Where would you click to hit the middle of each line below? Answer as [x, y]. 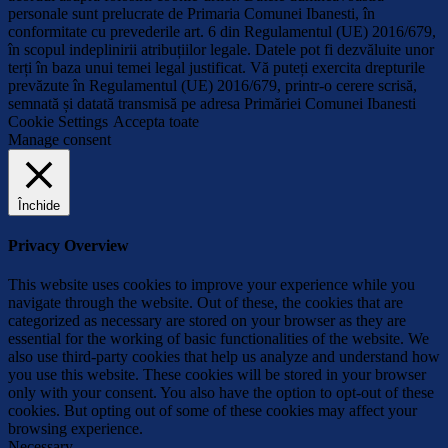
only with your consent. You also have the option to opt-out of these [221, 393]
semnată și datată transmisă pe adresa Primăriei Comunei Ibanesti [212, 103]
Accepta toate [156, 121]
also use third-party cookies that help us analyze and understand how [224, 357]
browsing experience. [75, 429]
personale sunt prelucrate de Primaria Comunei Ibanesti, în [191, 13]
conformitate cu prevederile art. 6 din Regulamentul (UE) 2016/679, [222, 31]
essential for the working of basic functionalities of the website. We [218, 339]
